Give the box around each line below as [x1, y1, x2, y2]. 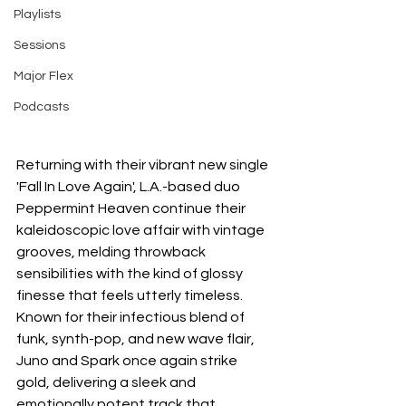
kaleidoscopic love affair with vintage [16, 223, 267, 238]
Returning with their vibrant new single [16, 158, 271, 173]
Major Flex [14, 70, 73, 82]
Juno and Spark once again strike [16, 353, 240, 369]
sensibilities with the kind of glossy [16, 266, 246, 282]
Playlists [14, 8, 61, 21]
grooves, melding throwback [16, 245, 208, 260]
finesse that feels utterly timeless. [16, 288, 246, 304]
